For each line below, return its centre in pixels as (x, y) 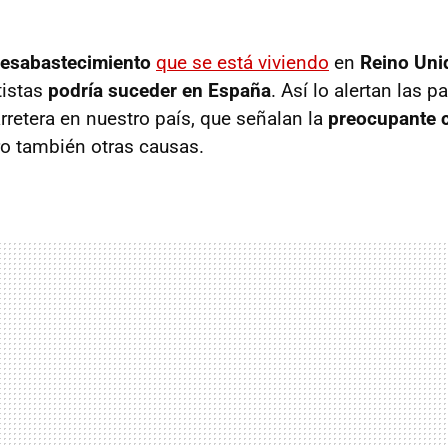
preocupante (382, 118)
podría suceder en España (157, 90)
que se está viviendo (242, 62)
